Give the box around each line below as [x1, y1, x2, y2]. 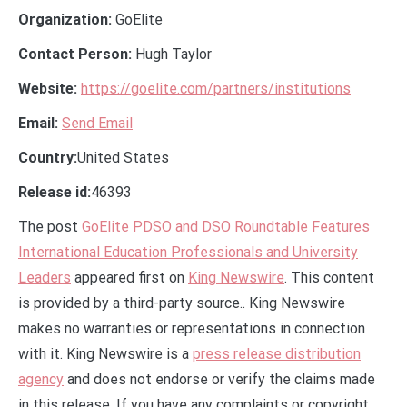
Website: [18, 79, 77, 97]
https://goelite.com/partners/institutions [81, 79, 351, 97]
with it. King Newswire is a [18, 344, 193, 362]
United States [77, 148, 169, 166]
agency [18, 370, 64, 388]
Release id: [18, 183, 91, 201]
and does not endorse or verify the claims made [64, 370, 375, 388]
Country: [18, 148, 77, 166]
